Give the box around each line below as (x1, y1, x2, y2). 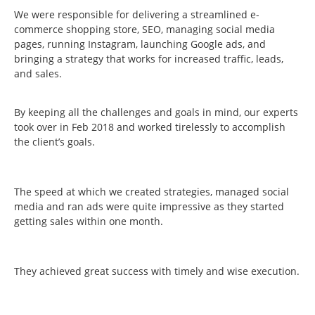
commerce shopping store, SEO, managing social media (14, 22, 275, 37)
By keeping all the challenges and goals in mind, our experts (14, 105, 298, 120)
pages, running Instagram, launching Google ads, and (14, 37, 266, 51)
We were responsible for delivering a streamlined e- (14, 8, 259, 22)
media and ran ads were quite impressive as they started (14, 200, 284, 214)
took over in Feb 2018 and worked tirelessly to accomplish (14, 120, 285, 134)
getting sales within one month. (14, 214, 163, 229)
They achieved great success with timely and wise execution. (14, 264, 300, 278)
